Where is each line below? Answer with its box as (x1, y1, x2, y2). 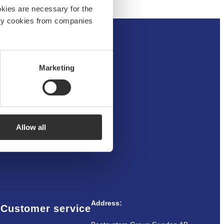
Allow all (16, 123, 46, 132)
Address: (91, 199, 122, 207)
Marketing (39, 63, 74, 72)
